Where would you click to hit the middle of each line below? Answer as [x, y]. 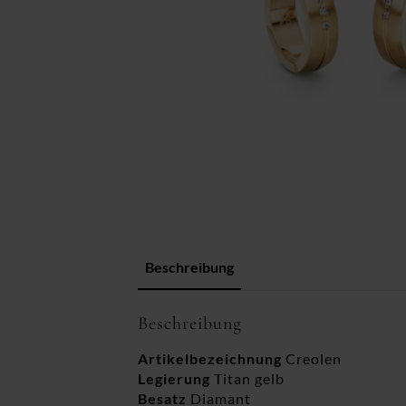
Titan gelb [247, 378]
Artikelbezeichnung [210, 358]
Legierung [174, 378]
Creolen [312, 358]
